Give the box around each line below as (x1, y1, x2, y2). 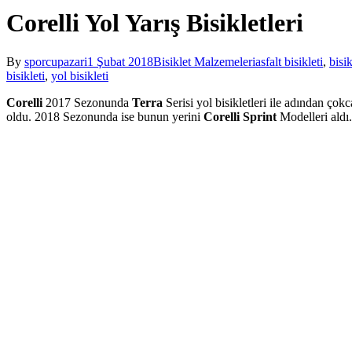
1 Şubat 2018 (87, 54, 153, 68)
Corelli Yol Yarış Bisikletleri (6, 9, 303, 38)
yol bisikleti (51, 68, 108, 82)
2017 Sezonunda (42, 95, 132, 109)
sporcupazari (24, 54, 87, 68)
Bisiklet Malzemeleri (153, 54, 255, 68)
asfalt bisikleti (255, 54, 323, 68)
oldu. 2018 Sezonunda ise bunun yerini (6, 109, 203, 123)
